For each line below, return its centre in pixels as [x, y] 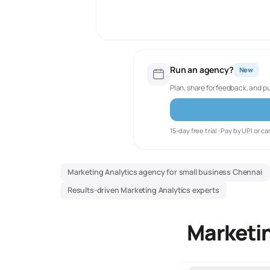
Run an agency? [202, 70]
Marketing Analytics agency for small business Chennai [165, 172]
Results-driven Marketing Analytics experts [143, 190]
